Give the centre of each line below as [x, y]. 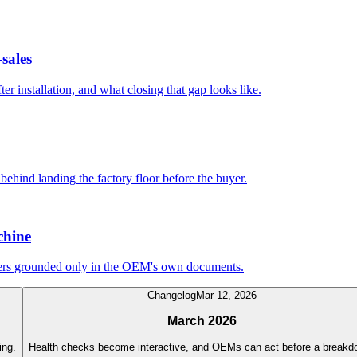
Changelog [172, 296]
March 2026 [202, 320]
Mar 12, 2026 [226, 296]
